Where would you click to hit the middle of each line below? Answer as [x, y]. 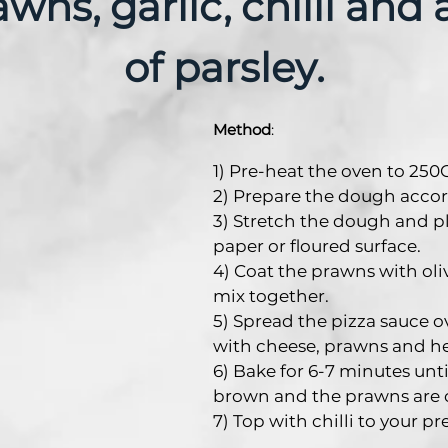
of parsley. [224, 67]
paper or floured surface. [317, 245]
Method [242, 129]
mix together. [271, 295]
